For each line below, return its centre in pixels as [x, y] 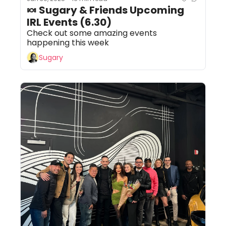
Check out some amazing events [92, 33]
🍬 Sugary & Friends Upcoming [105, 10]
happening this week [68, 42]
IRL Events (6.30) [69, 22]
